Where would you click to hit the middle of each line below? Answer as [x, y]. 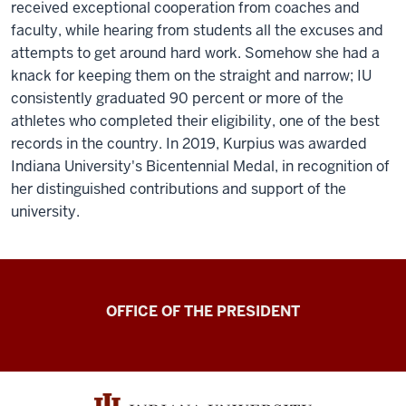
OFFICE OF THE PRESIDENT [203, 311]
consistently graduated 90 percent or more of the [177, 98]
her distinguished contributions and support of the [179, 189]
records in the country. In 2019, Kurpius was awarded [189, 144]
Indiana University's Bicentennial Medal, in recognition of [200, 166]
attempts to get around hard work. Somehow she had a [195, 53]
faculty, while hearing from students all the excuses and [197, 30]
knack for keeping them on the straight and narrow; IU [191, 76]
